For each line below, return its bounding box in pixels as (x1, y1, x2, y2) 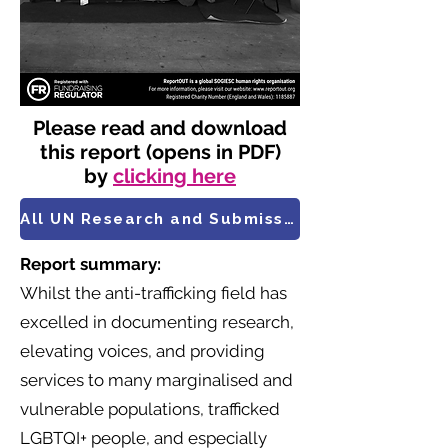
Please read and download (33, 116, 287, 140)
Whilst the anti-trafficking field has (20, 283, 287, 303)
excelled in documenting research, (20, 312, 294, 332)
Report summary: (20, 254, 161, 274)
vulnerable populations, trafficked (20, 399, 280, 419)
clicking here (113, 164, 236, 188)
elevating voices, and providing (20, 341, 265, 361)
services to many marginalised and (20, 370, 293, 390)
